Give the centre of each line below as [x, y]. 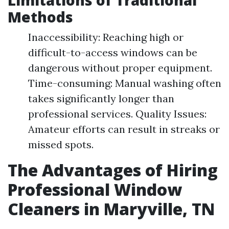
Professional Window [95, 189]
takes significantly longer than [101, 98]
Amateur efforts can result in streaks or [124, 129]
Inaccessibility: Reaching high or [106, 37]
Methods [40, 17]
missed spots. [61, 144]
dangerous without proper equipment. [120, 68]
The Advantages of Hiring [113, 170]
